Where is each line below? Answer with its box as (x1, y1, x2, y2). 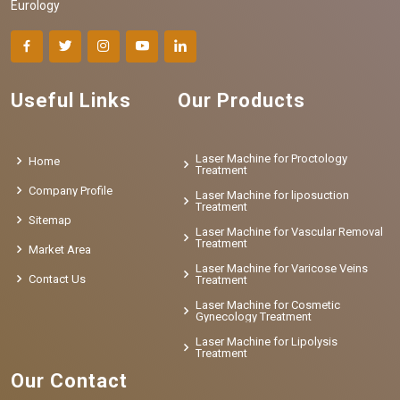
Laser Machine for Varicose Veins (195, 262, 368, 276)
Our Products (177, 89, 305, 112)
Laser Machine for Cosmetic (195, 298, 340, 312)
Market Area (29, 242, 91, 256)
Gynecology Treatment (195, 310, 312, 324)
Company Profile (29, 183, 112, 197)
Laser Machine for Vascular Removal (195, 225, 383, 239)
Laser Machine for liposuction (195, 188, 349, 203)
